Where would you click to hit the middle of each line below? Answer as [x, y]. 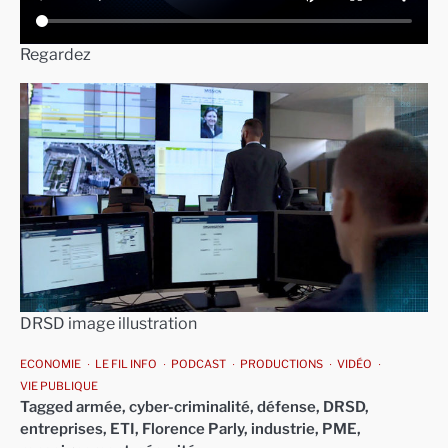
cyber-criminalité [189, 407]
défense [286, 407]
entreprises [61, 429]
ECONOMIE [50, 364]
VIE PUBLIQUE [59, 386]
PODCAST [198, 364]
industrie [283, 429]
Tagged [48, 407]
